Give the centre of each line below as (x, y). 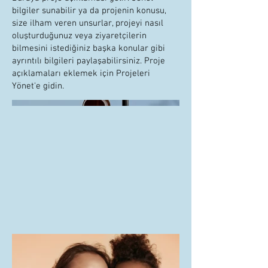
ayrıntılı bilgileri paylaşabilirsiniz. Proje (89, 61)
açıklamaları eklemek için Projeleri (81, 74)
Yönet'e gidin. (38, 86)
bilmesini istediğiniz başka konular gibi (89, 48)
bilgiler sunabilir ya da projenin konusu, (89, 11)
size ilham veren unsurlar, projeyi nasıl (88, 23)
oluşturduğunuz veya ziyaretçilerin (79, 36)
